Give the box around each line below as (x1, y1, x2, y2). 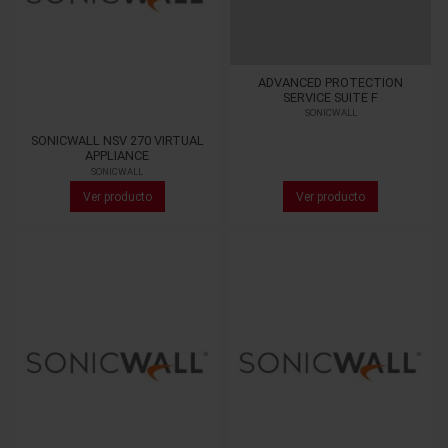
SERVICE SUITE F (283, 89, 379, 105)
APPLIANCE (85, 148, 150, 164)
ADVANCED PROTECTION (258, 74, 404, 90)
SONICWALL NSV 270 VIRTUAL (30, 133, 204, 149)
